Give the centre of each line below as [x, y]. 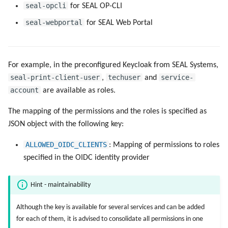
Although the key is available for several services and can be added [110, 208]
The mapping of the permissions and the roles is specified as [107, 111]
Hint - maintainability [61, 185]
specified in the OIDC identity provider [87, 158]
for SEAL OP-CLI [95, 6]
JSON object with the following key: [66, 124]
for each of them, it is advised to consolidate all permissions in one [110, 219]
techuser [124, 77]
